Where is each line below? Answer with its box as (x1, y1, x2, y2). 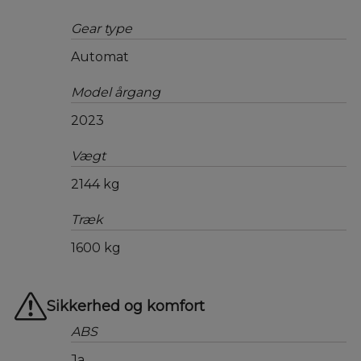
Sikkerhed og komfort (46, 297, 205, 315)
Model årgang (70, 85, 160, 100)
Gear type (70, 21, 132, 36)
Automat (70, 49, 129, 64)
